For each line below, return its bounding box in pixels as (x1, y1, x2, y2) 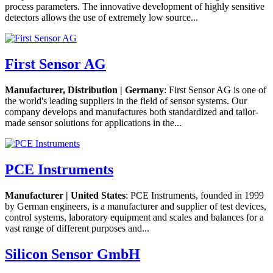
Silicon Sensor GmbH (5, 246, 140, 262)
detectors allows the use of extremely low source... (5, 12, 198, 23)
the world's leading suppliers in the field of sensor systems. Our (5, 95, 247, 106)
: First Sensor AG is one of (164, 84, 266, 95)
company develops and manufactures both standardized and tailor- (5, 106, 258, 117)
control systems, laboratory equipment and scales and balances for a (5, 211, 264, 222)
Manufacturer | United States (5, 190, 126, 200)
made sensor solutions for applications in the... (5, 117, 182, 128)
